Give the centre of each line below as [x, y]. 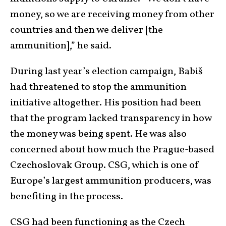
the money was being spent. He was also [98, 134]
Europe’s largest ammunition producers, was [111, 181]
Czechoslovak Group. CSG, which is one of [105, 166]
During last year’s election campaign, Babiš [106, 72]
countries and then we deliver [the [87, 31]
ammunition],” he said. [61, 46]
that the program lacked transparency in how [111, 119]
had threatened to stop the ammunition [98, 88]
